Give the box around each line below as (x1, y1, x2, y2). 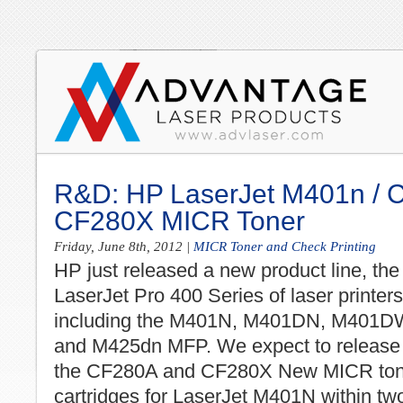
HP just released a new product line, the (54, 260, 399, 282)
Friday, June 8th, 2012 (54, 239, 183, 254)
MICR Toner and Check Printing (193, 239, 376, 254)
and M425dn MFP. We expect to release (54, 336, 400, 357)
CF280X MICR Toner (54, 206, 305, 236)
